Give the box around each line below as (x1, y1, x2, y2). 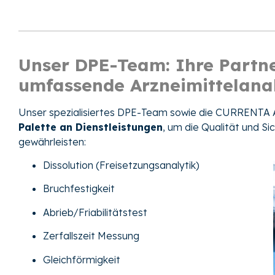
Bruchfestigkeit (43, 182, 115, 195)
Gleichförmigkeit (43, 253, 120, 266)
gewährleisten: (18, 135, 86, 148)
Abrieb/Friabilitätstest (43, 206, 147, 219)
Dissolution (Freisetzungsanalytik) (43, 159, 199, 172)
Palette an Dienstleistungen (18, 120, 163, 133)
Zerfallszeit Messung (43, 230, 139, 242)
